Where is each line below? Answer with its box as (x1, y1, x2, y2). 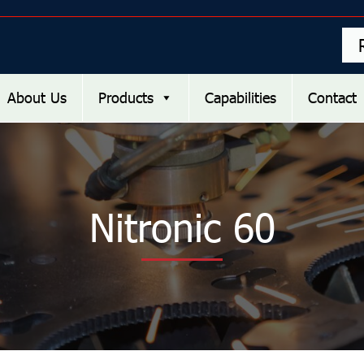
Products (98, 89, 154, 106)
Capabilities (205, 89, 276, 106)
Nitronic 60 (89, 203, 275, 250)
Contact (308, 89, 357, 106)
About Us (7, 89, 67, 106)
